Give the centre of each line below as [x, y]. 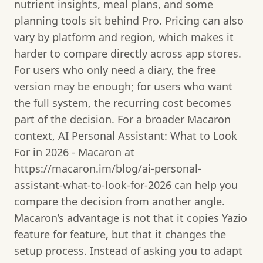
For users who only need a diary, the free [115, 70]
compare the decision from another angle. [119, 201]
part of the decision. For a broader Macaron [122, 119]
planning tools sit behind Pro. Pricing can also [129, 20]
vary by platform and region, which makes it [124, 37]
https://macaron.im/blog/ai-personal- [108, 168]
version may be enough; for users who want [123, 86]
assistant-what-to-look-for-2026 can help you [126, 185]
